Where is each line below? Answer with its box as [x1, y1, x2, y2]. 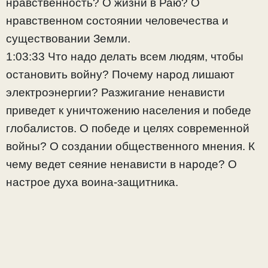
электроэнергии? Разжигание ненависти [6, 86, 225, 99]
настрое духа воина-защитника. [6, 176, 178, 189]
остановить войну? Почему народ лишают [6, 68, 234, 81]
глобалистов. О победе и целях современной [6, 122, 249, 135]
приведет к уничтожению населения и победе [6, 104, 251, 117]
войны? [6, 140, 50, 153]
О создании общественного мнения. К [50, 140, 255, 153]
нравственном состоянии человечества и [6, 14, 229, 28]
